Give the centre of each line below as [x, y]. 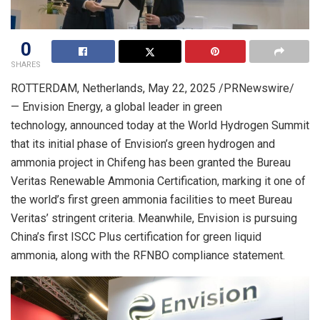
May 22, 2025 [182, 88]
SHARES [26, 64]
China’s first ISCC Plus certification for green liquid [136, 236]
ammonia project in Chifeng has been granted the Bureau [151, 162]
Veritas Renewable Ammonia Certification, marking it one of [158, 181]
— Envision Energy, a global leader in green [116, 106]
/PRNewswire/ [255, 88]
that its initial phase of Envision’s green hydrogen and [143, 144]
